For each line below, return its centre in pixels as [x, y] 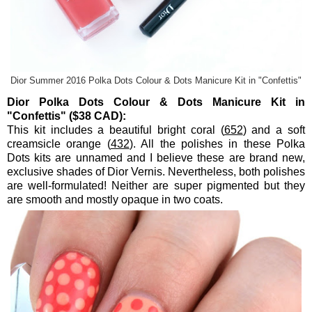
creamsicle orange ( [59, 143]
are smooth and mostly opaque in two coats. [115, 199]
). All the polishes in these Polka [217, 143]
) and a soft [274, 130]
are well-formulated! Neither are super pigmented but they [156, 185]
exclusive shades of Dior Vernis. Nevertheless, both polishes [156, 171]
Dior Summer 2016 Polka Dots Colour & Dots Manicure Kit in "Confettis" [156, 81]
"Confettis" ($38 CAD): [67, 116]
